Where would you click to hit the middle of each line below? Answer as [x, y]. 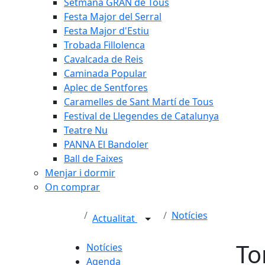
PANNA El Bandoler [106, 144]
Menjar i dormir [80, 173]
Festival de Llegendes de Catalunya [141, 116]
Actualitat [115, 219]
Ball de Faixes [93, 159]
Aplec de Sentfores [106, 88]
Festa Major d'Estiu [106, 31]
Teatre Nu [86, 130]
